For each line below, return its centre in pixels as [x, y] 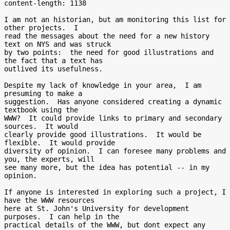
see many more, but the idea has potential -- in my [107, 167]
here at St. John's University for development [97, 208]
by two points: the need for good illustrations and [109, 52]
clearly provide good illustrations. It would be [103, 135]
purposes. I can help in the [62, 217]
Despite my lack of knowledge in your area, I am [103, 85]
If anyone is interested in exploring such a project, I [115, 192]
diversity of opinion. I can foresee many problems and [115, 151]
